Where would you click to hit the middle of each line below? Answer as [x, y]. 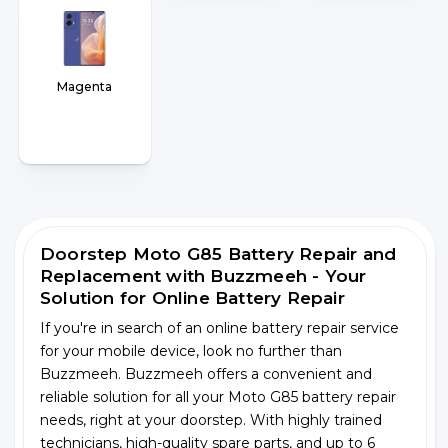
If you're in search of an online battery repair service [219, 327]
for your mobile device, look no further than [191, 350]
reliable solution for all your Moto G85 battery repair [218, 396]
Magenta [85, 86]
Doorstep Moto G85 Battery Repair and [218, 253]
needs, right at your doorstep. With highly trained [211, 419]
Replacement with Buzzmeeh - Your [203, 275]
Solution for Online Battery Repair [192, 297]
